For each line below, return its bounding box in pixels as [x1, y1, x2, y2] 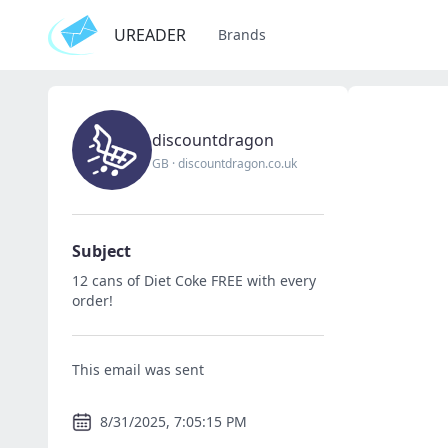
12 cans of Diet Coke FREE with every [72, 271, 316, 290]
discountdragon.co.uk [178, 155, 297, 172]
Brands [218, 25, 266, 44]
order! [72, 291, 113, 310]
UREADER [114, 24, 186, 46]
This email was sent [72, 360, 204, 379]
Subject [72, 240, 131, 262]
